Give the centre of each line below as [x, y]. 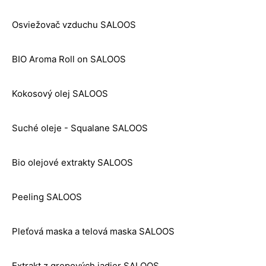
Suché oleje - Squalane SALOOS [80, 128]
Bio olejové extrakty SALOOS [72, 163]
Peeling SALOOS [47, 197]
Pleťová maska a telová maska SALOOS [93, 232]
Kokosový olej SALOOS [60, 94]
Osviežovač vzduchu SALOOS [74, 25]
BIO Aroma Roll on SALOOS [69, 59]
